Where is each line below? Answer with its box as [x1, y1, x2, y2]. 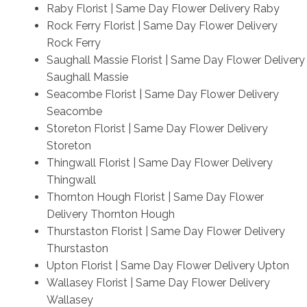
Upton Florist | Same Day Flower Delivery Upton [46, 258, 289, 272]
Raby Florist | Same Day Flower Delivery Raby [46, 1, 280, 15]
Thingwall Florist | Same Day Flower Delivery [46, 156, 273, 169]
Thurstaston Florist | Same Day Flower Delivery [46, 224, 285, 238]
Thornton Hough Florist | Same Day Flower [46, 190, 264, 204]
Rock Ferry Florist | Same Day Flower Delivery [46, 19, 278, 32]
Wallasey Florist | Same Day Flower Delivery [46, 275, 270, 289]
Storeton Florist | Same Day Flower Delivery [46, 121, 268, 135]
